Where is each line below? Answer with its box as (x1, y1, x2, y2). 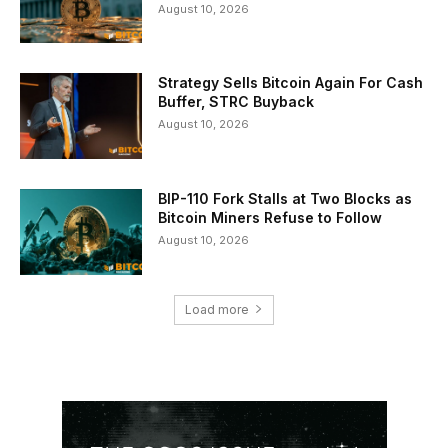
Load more (185, 301, 249, 317)
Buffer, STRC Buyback (158, 93, 315, 111)
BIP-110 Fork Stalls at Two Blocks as (158, 190, 413, 208)
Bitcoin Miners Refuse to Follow (158, 209, 383, 227)
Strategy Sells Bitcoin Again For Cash (158, 74, 424, 92)
